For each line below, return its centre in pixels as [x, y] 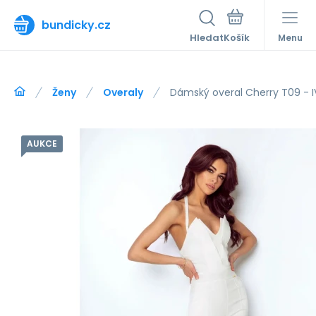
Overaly [123, 92]
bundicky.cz [76, 25]
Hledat [207, 38]
